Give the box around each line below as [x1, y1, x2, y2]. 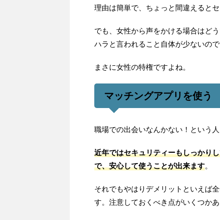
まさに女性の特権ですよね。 [94, 62, 190, 72]
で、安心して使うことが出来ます [94, 161, 205, 170]
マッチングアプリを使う [104, 90, 212, 101]
